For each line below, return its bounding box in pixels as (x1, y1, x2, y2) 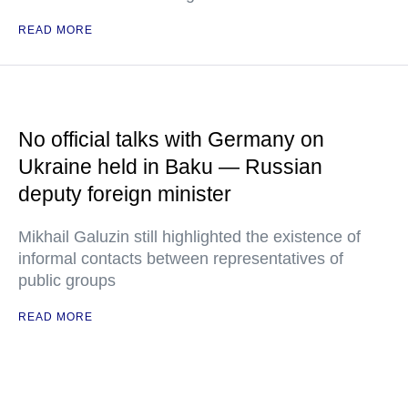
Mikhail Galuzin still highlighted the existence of (18, 228, 361, 246)
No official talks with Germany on (18, 127, 324, 151)
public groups (18, 271, 116, 290)
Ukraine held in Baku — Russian (18, 155, 322, 178)
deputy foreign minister (18, 182, 231, 206)
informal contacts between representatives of (18, 250, 343, 268)
